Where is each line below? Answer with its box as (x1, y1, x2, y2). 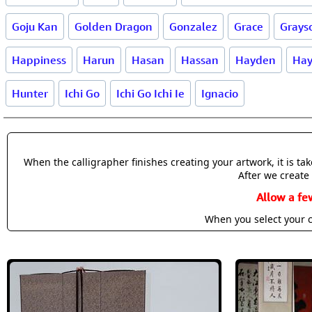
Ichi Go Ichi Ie (116, 86, 185, 100)
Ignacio (201, 86, 238, 100)
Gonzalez (169, 19, 217, 33)
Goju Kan (12, 19, 58, 33)
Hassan (181, 53, 219, 67)
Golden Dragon (75, 19, 153, 33)
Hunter (12, 86, 48, 100)
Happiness (12, 53, 66, 67)
